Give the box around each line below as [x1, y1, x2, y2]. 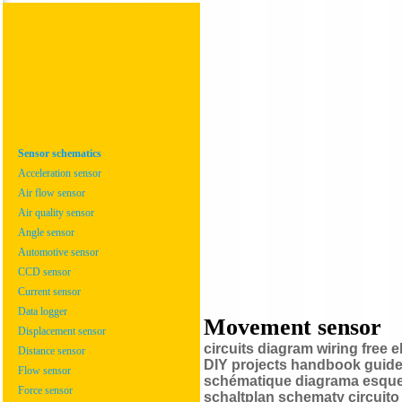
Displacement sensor [18, 325, 106, 337]
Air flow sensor [18, 187, 85, 199]
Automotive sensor [18, 246, 99, 258]
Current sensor [18, 285, 81, 298]
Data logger [18, 305, 67, 318]
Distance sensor [18, 345, 85, 357]
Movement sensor [204, 314, 381, 340]
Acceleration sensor [18, 167, 101, 179]
